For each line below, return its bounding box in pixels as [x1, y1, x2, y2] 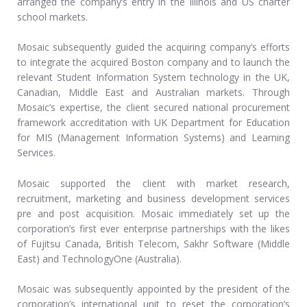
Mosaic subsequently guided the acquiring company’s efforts [17, 40, 290, 54]
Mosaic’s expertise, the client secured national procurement [17, 101, 290, 114]
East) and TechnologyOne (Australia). [17, 251, 182, 265]
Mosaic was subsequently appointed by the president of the [17, 282, 290, 295]
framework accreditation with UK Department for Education [17, 116, 290, 130]
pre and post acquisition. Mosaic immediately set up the [17, 206, 290, 220]
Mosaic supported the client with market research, [17, 176, 290, 190]
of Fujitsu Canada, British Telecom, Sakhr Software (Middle [17, 236, 290, 250]
